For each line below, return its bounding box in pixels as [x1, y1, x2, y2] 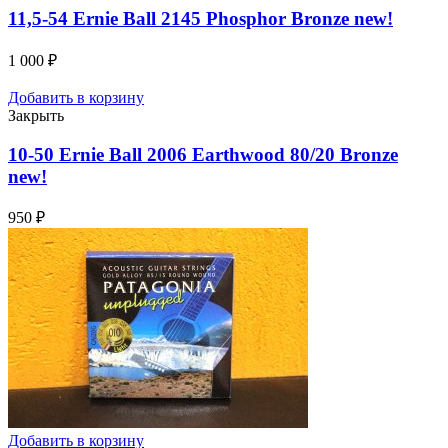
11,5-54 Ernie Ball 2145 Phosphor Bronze [8, 8, 354, 30]
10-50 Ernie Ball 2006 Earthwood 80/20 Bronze [8, 143, 398, 165]
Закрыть [8, 106, 64, 124]
